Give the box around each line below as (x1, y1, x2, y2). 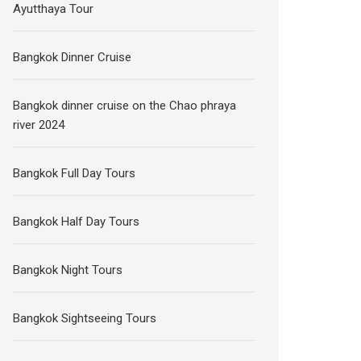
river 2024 (13, 118, 65, 132)
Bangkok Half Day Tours (13, 214, 140, 229)
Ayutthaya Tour (13, 2, 94, 16)
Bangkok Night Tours (13, 263, 123, 277)
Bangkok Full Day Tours (13, 166, 136, 180)
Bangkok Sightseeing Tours (13, 311, 157, 326)
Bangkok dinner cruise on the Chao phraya (13, 98, 237, 113)
